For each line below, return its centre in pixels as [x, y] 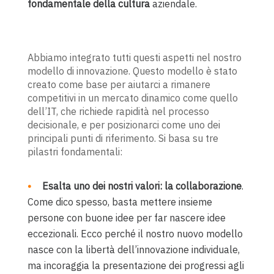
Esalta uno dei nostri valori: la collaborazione [142, 186]
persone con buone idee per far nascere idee [126, 217]
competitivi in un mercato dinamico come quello [132, 98]
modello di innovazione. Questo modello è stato [132, 71]
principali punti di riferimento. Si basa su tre [123, 138]
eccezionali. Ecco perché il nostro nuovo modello [135, 233]
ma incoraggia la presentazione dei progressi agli [135, 265]
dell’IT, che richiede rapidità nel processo [118, 111]
